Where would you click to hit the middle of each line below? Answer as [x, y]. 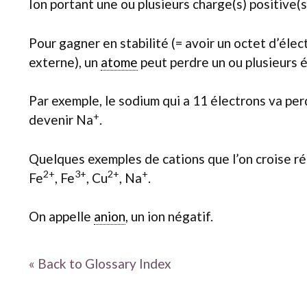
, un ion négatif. [169, 216]
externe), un [65, 62]
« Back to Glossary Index [100, 263]
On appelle [61, 216]
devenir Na [61, 120]
